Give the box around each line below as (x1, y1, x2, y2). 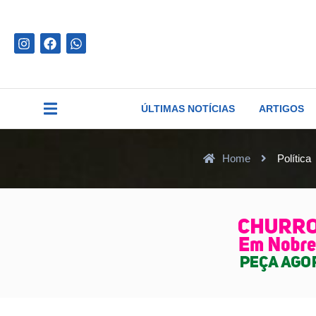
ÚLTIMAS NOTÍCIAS (141, 102, 236, 114)
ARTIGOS (259, 102, 305, 114)
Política (276, 152, 311, 164)
